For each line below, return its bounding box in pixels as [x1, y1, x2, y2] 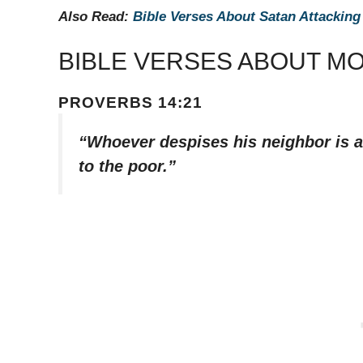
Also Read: [58, 8, 133, 24]
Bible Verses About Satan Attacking [133, 8, 361, 24]
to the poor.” [79, 157, 176, 176]
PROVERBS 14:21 [58, 94, 203, 112]
